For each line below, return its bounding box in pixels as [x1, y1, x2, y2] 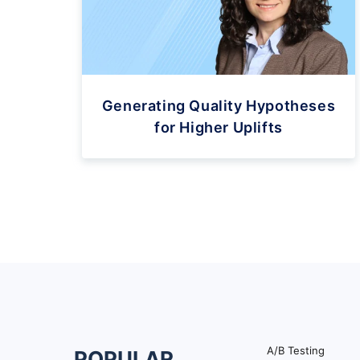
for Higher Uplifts [154, 118, 283, 136]
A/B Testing [267, 343, 325, 357]
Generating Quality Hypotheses [101, 96, 336, 114]
